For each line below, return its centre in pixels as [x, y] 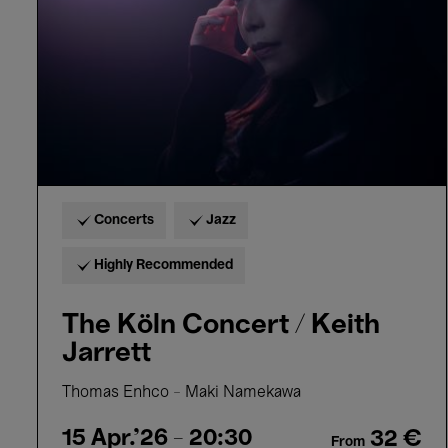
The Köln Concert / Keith [221, 326]
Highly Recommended [163, 266]
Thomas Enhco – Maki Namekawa [181, 393]
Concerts [124, 221]
